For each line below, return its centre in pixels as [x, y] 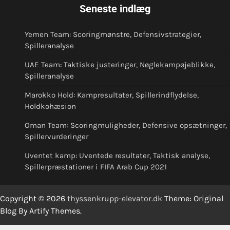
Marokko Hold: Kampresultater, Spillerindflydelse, [112, 95]
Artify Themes [55, 210]
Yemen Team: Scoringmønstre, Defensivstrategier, [113, 34]
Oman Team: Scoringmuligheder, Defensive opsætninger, [126, 125]
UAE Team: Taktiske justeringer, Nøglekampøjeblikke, [120, 64]
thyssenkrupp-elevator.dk [115, 198]
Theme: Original [193, 198]
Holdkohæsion [50, 106]
